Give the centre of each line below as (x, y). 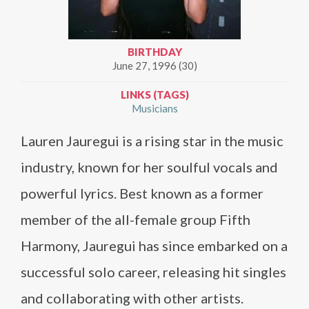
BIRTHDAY (154, 52)
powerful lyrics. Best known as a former (142, 193)
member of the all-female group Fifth (136, 219)
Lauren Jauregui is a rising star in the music (152, 141)
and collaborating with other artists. (132, 298)
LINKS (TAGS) (154, 94)
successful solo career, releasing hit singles (153, 272)
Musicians (154, 108)
